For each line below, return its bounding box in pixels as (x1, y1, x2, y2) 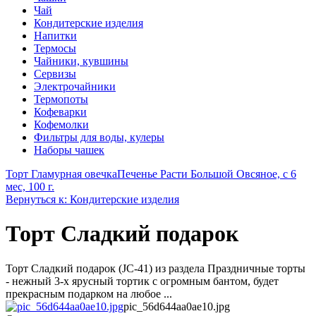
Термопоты (34, 93, 88, 105)
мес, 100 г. (6, 181, 54, 193)
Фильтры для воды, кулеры (34, 131, 164, 143)
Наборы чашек (34, 144, 104, 156)
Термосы (34, 42, 76, 54)
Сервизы (34, 68, 76, 80)
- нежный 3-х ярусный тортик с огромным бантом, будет (6, 274, 279, 287)
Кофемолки (34, 119, 89, 130)
